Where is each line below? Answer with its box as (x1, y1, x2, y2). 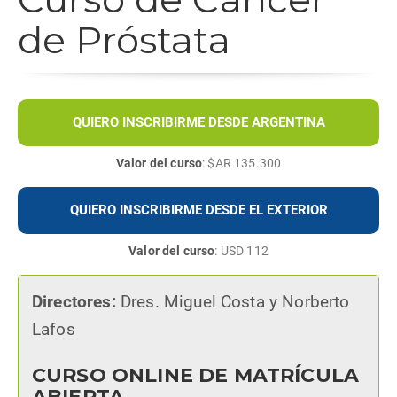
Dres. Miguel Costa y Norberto (115, 292, 350, 312)
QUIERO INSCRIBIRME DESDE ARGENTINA (72, 113, 325, 130)
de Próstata (18, 16, 230, 63)
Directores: (32, 292, 116, 312)
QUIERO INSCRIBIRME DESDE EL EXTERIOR (69, 201, 328, 218)
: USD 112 (214, 243, 269, 258)
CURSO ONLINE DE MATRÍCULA (32, 362, 360, 387)
